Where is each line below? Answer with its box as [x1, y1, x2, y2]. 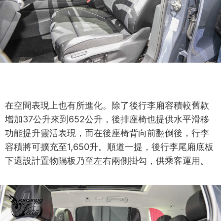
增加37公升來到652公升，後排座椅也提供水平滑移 [5, 113, 209, 124]
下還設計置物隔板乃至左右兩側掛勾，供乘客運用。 [5, 155, 209, 166]
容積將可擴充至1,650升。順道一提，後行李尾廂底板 [5, 141, 214, 152]
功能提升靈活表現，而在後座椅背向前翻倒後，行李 [5, 127, 209, 138]
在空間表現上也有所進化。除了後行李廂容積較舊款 [5, 100, 209, 110]
